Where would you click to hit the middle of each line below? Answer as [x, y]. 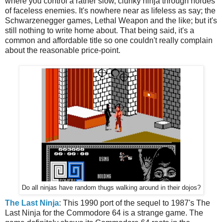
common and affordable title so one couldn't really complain [109, 40]
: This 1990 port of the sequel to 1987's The [135, 203]
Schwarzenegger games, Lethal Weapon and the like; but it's [111, 20]
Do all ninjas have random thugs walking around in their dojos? [111, 188]
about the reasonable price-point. [63, 50]
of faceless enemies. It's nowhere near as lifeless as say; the [110, 10]
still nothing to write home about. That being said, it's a [100, 30]
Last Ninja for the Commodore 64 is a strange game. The [104, 213]
